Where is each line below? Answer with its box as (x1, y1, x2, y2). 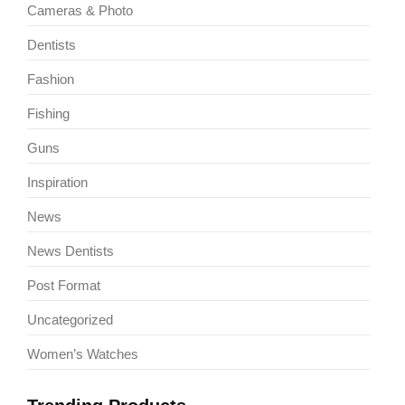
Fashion (27, 71, 74, 87)
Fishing (27, 105, 70, 121)
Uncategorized (27, 311, 113, 327)
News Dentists (27, 242, 114, 259)
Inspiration (27, 174, 88, 190)
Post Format (27, 277, 100, 293)
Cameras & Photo (27, 2, 133, 18)
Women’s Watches (27, 345, 138, 362)
